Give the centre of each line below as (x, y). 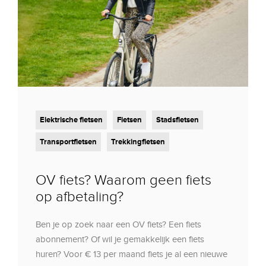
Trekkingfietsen (138, 142)
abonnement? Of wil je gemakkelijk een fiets (120, 240)
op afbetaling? (80, 197)
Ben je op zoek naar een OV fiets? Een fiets (118, 225)
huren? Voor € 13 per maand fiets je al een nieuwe (132, 254)
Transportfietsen (68, 142)
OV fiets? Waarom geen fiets (123, 180)
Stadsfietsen (178, 120)
